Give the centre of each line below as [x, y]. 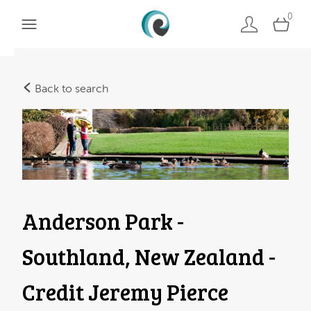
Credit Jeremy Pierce [125, 292]
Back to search [70, 89]
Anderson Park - [103, 221]
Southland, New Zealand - [149, 256]
